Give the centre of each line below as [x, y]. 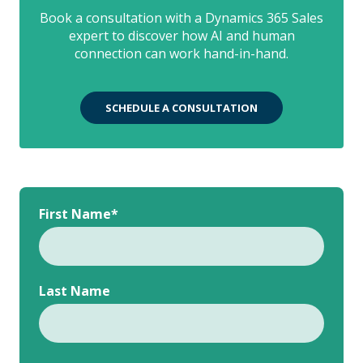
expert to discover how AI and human [181, 36]
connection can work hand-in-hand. [181, 53]
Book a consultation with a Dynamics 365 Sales [181, 18]
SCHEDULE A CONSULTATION [181, 108]
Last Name [75, 291]
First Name [75, 214]
